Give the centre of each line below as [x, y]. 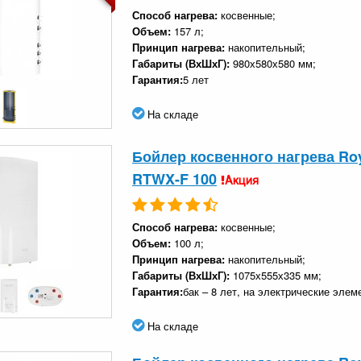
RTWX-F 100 [174, 178]
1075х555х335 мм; [277, 275]
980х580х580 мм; [274, 63]
